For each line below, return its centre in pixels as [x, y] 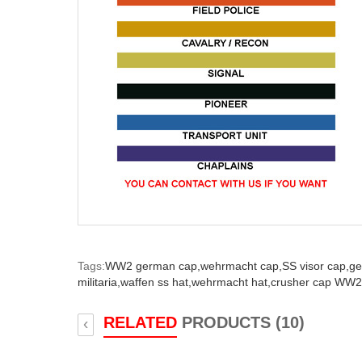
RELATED [140, 322]
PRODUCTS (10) [241, 322]
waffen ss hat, [156, 282]
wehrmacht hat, [231, 282]
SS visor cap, [316, 266]
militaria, [99, 282]
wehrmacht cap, [241, 266]
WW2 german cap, [153, 266]
